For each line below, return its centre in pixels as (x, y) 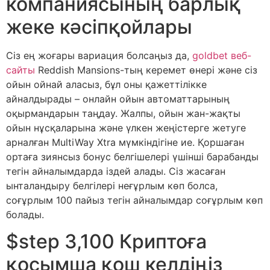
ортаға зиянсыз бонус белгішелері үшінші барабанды (132, 156)
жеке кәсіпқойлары (99, 27)
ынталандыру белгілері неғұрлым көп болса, (112, 185)
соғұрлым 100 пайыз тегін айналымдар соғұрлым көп (134, 200)
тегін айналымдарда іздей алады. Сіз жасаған (116, 171)
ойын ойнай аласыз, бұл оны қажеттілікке (106, 84)
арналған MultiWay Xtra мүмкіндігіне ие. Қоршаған (125, 142)
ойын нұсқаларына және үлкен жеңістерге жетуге (126, 127)
